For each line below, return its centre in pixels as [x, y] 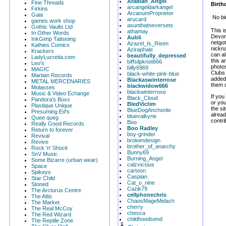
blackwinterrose [147, 92]
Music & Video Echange [60, 93]
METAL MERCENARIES [61, 81]
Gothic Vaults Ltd [52, 27]
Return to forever [52, 130]
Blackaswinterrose [152, 80]
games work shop [53, 21]
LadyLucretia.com [53, 57]
